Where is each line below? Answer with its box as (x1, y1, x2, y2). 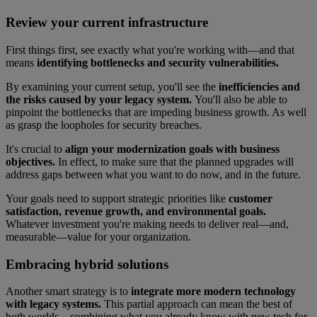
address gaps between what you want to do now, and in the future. (6, 168, 301, 181)
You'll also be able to (195, 93, 287, 106)
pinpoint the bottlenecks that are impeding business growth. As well (6, 106, 306, 119)
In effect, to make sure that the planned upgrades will (55, 156, 294, 168)
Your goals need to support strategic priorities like (6, 192, 226, 205)
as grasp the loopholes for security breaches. (6, 119, 202, 132)
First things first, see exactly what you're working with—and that (6, 44, 294, 57)
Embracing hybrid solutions (6, 256, 168, 272)
